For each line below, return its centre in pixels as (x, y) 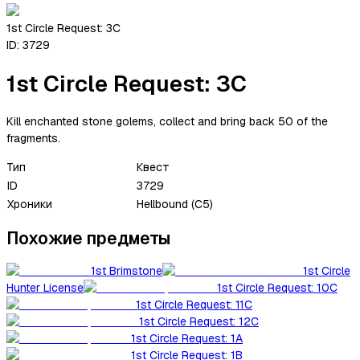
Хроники (30, 204)
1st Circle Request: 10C (277, 288)
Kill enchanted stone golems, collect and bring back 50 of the (167, 121)
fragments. (33, 138)
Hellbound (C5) (175, 204)
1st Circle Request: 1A (187, 339)
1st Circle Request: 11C (194, 305)
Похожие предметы (89, 238)
